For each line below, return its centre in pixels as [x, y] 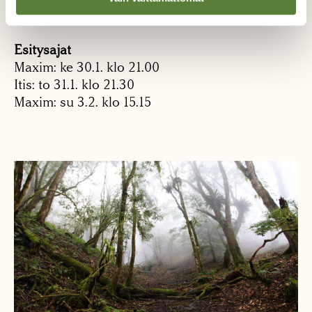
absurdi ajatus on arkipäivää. [99, 17]
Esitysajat [42, 49]
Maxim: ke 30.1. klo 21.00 [87, 67]
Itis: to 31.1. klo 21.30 [74, 84]
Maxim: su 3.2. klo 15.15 [83, 102]
